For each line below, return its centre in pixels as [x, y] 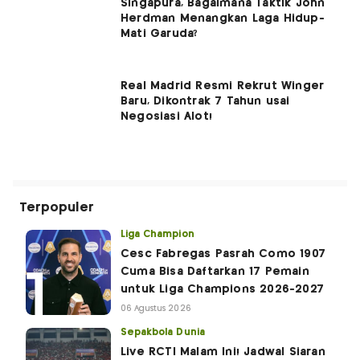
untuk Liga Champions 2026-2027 [222, 290]
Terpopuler [57, 208]
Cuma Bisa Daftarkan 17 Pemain [215, 272]
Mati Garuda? [160, 34]
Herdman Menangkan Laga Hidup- [223, 19]
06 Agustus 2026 [156, 309]
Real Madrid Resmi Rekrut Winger [223, 86]
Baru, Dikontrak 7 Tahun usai [205, 102]
